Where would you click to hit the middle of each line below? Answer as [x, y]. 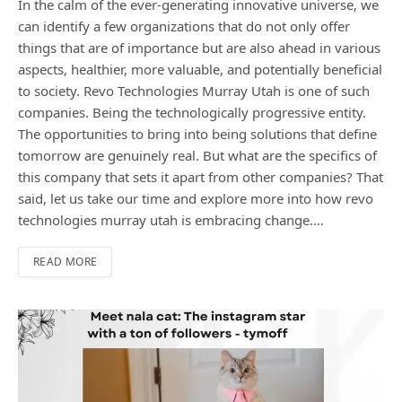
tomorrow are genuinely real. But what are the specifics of [197, 155]
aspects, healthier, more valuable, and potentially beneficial [200, 69]
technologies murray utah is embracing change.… [171, 219]
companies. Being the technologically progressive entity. [192, 112]
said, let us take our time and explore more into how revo [196, 198]
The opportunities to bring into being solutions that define [197, 133]
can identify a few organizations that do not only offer [184, 26]
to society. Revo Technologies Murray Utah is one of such [194, 90]
